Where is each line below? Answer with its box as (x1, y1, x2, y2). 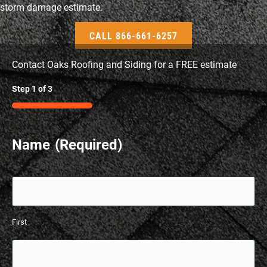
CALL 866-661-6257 (89, 29, 178, 42)
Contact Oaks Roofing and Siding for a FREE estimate (12, 57, 237, 70)
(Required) (55, 134, 122, 154)
